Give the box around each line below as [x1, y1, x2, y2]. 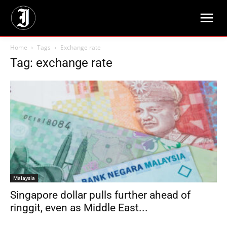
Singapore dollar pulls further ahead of [10, 189, 191, 202]
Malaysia [13, 174, 35, 182]
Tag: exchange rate [10, 56, 112, 70]
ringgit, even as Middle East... [10, 202, 148, 214]
